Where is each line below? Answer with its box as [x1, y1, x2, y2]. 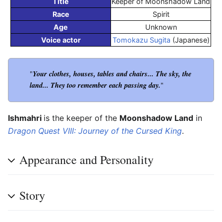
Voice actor [41, 36, 81, 45]
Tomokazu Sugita [112, 36, 170, 45]
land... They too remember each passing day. [30, 79, 161, 90]
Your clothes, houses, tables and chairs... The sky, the [33, 68, 191, 79]
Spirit [152, 10, 169, 19]
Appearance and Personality [19, 152, 154, 168]
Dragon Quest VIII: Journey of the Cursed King [8, 126, 182, 136]
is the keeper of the [44, 113, 119, 123]
